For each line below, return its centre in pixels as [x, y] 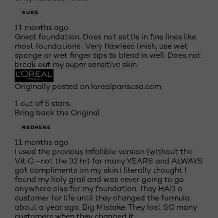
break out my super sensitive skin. [76, 64]
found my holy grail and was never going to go [99, 179]
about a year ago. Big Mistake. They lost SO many [106, 207]
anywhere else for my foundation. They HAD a [99, 189]
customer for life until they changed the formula [102, 198]
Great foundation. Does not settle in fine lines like [105, 37]
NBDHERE [36, 127]
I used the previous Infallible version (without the [103, 152]
